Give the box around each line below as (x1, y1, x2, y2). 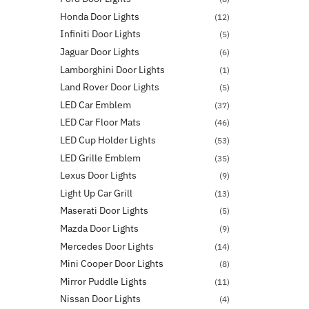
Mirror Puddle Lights (60, 275, 147, 288)
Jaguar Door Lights (60, 46, 139, 59)
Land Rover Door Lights (60, 81, 159, 94)
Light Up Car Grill (60, 186, 132, 199)
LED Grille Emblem (60, 151, 141, 164)
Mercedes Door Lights (60, 239, 154, 252)
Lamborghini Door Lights (60, 63, 165, 76)
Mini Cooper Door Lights (60, 257, 163, 270)
